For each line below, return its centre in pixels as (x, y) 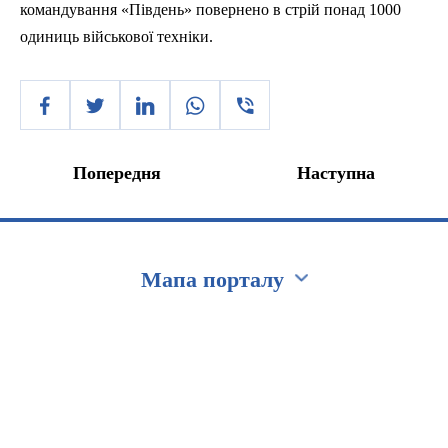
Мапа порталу (212, 279)
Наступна (336, 173)
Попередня (117, 173)
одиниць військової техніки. (116, 36)
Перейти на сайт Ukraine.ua (118, 330)
